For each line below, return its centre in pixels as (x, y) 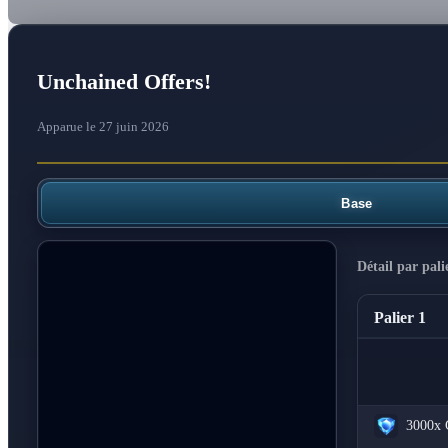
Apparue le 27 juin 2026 (103, 127)
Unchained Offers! (124, 82)
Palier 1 (400, 317)
